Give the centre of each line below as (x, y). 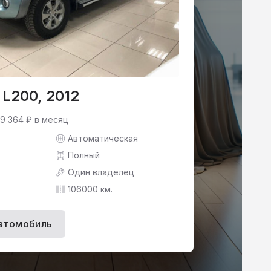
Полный (84, 155)
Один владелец (101, 172)
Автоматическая (103, 138)
